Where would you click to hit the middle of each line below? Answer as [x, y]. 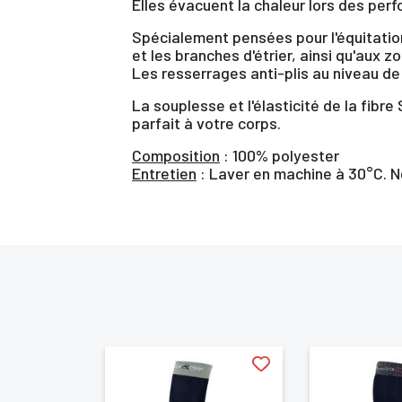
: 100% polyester [280, 155]
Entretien [164, 173]
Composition [176, 155]
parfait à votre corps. [206, 122]
